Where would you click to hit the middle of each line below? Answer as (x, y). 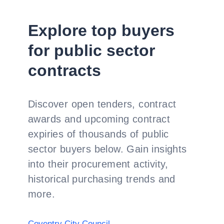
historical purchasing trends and (102, 179)
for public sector (91, 50)
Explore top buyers (101, 30)
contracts (64, 70)
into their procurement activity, (98, 164)
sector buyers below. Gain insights (107, 149)
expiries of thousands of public (98, 134)
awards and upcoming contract (99, 119)
